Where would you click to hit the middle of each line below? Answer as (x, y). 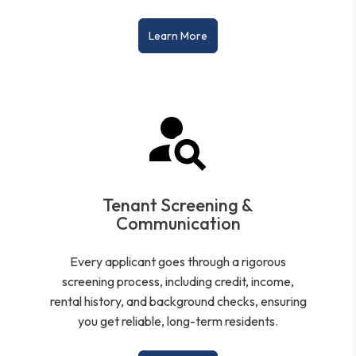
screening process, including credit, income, (178, 281)
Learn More (178, 35)
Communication (178, 223)
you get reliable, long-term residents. (178, 321)
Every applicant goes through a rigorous (178, 261)
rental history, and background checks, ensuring (178, 301)
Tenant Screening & (178, 205)
